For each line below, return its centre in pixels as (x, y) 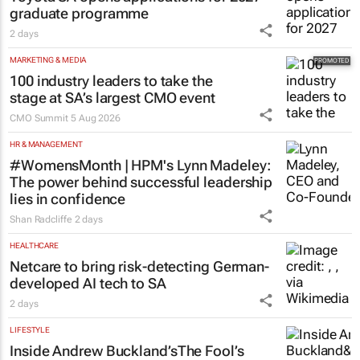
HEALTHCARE (34, 245)
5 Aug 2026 (95, 118)
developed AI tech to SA (88, 283)
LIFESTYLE (30, 329)
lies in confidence (68, 198)
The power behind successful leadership (141, 182)
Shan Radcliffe (41, 219)
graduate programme (80, 13)
